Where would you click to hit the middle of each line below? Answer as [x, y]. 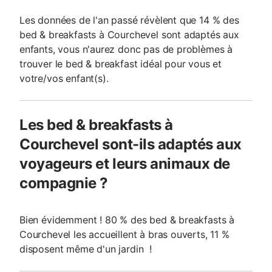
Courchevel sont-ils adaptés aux [131, 144]
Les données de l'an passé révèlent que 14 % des [129, 20]
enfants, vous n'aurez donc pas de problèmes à [126, 49]
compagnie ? [64, 183]
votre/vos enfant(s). [64, 78]
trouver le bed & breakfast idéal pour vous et [121, 64]
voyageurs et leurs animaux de [125, 164]
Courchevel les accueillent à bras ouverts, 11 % [124, 234]
